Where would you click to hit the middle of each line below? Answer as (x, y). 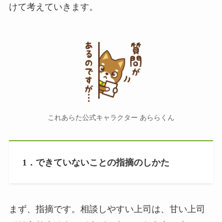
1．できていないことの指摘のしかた (96, 162)
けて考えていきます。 (53, 7)
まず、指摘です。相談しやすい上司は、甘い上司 (107, 209)
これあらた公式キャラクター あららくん (111, 117)
